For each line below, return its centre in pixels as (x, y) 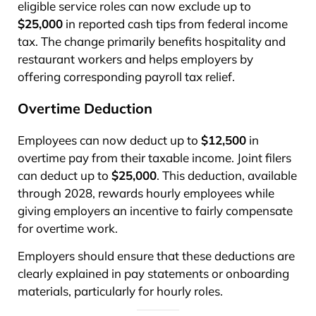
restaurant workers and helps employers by (135, 59)
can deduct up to (65, 175)
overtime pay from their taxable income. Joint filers (154, 157)
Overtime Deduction (85, 108)
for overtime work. (68, 228)
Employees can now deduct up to (109, 140)
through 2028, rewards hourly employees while (146, 193)
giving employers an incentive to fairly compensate (155, 210)
